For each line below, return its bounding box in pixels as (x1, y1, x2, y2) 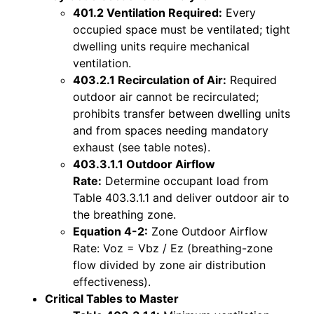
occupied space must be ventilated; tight (73, 22, 290, 37)
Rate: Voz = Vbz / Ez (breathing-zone (73, 241, 273, 256)
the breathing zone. (73, 207, 176, 222)
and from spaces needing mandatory (73, 123, 268, 138)
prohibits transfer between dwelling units (73, 107, 290, 121)
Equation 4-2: (73, 224, 148, 239)
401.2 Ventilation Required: (73, 6, 222, 20)
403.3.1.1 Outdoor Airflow (73, 157, 215, 172)
